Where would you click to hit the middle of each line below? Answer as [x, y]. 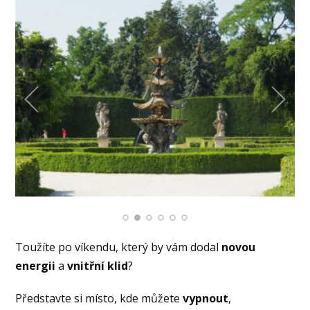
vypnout [206, 298]
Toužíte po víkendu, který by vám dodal [119, 247]
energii [36, 266]
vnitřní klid [98, 266]
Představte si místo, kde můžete [99, 298]
